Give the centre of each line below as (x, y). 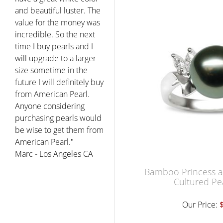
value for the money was (57, 22)
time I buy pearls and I (54, 46)
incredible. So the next (55, 34)
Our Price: (201, 205)
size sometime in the (51, 70)
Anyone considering (50, 106)
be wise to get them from (59, 130)
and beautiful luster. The (58, 10)
